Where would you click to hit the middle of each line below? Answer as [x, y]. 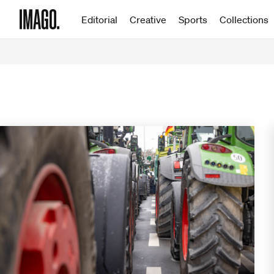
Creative [148, 19]
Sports [193, 19]
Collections [244, 19]
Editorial [99, 19]
